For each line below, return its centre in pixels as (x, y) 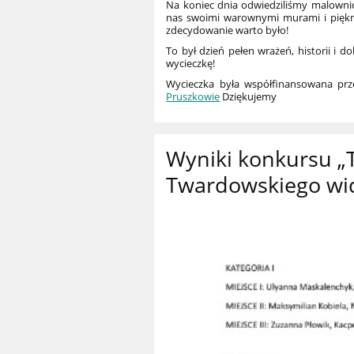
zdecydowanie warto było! (228, 30)
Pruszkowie (193, 97)
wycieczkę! (191, 64)
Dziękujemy (249, 97)
